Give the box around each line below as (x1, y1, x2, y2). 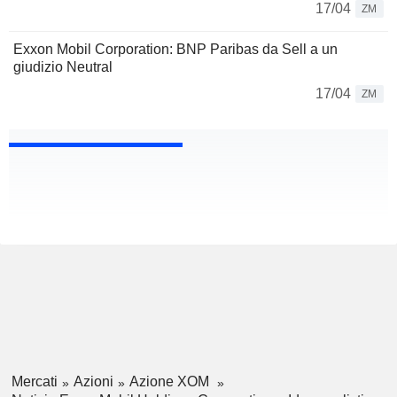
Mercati (11, 374, 58, 390)
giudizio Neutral (13, 59, 113, 75)
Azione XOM (128, 374, 213, 390)
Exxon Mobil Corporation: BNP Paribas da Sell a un (13, 42, 338, 58)
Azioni (73, 374, 113, 390)
